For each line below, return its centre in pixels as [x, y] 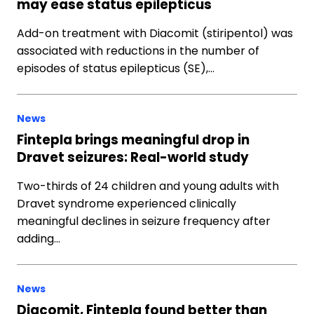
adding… [39, 239]
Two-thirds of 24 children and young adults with [148, 186]
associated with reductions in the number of [138, 51]
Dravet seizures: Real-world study [133, 157]
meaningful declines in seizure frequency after [144, 221]
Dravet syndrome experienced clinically [127, 204]
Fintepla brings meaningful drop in [133, 140]
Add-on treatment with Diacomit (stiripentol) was [155, 33]
